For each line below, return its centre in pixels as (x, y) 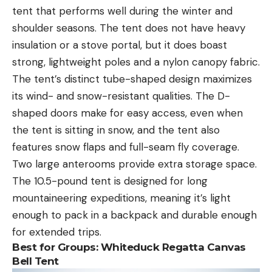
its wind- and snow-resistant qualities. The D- (121, 96)
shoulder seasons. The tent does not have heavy (129, 28)
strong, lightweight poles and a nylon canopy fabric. (136, 62)
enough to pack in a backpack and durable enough (134, 215)
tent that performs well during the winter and (122, 11)
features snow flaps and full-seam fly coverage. (126, 147)
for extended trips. (57, 232)
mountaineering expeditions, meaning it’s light (121, 198)
